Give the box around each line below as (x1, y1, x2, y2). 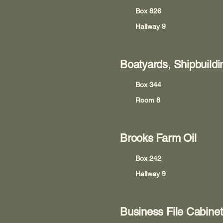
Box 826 (135, 7, 161, 15)
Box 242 (135, 154, 161, 162)
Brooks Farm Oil (120, 132, 197, 144)
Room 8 (135, 96, 160, 104)
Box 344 (135, 81, 161, 89)
